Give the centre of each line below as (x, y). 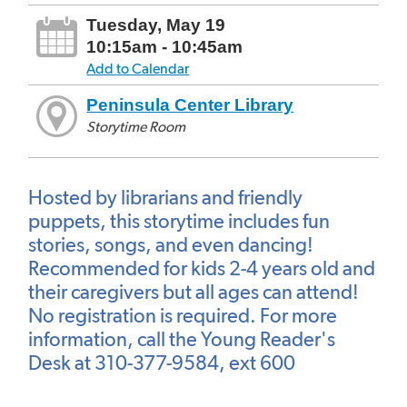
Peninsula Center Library (190, 104)
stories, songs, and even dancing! (171, 245)
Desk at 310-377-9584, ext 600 (162, 363)
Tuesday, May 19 (156, 25)
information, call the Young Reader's (182, 339)
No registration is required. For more (183, 316)
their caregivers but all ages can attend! (194, 292)
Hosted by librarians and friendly (165, 198)
